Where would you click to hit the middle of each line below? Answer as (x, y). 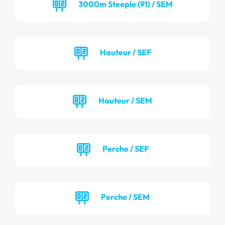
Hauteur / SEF (125, 52)
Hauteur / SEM (125, 100)
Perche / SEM (125, 197)
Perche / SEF (125, 148)
